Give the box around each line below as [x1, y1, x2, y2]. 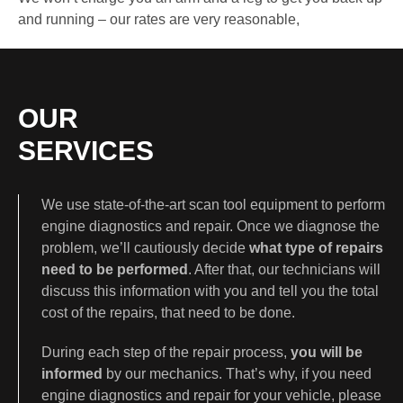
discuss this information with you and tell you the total [41, 282, 379, 299]
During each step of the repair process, [41, 344, 287, 360]
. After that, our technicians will [188, 261, 381, 277]
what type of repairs [249, 239, 383, 255]
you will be [287, 344, 363, 360]
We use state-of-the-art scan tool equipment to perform [41, 196, 385, 212]
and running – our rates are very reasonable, [18, 11, 300, 27]
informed [41, 365, 103, 381]
